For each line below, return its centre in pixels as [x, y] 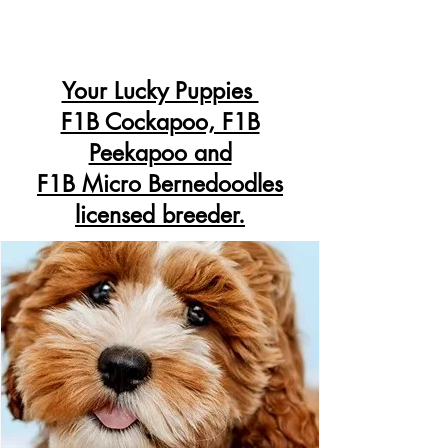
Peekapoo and [160, 153]
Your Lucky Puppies [160, 91]
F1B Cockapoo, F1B [160, 122]
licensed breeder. [160, 215]
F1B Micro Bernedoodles [160, 184]
